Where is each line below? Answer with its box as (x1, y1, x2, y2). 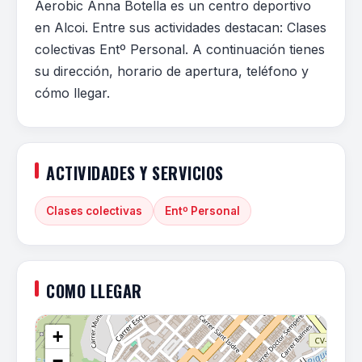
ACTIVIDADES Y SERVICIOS (46, 161, 224, 185)
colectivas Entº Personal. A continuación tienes (35, 41, 325, 57)
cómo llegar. (35, 85, 110, 101)
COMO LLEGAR (46, 279, 142, 303)
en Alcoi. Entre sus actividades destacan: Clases (35, 19, 326, 36)
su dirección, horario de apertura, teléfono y (35, 63, 309, 79)
